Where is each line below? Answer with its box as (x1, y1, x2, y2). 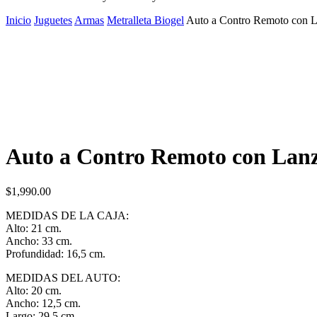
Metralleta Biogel (107, 14, 184, 26)
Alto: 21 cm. (6, 221, 62, 234)
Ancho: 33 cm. (6, 234, 72, 247)
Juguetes (34, 14, 72, 26)
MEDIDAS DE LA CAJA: (6, 209, 129, 221)
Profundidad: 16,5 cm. (6, 247, 105, 260)
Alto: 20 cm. (6, 284, 62, 296)
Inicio (6, 14, 31, 26)
